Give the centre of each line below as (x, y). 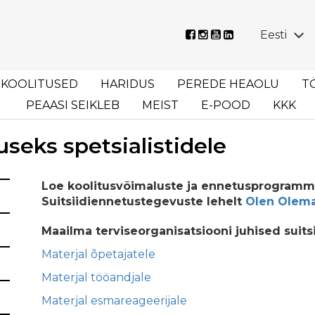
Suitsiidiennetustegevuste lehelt (143, 201)
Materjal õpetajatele (98, 254)
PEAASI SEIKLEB (73, 105)
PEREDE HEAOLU (228, 84)
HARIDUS (128, 84)
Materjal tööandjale (96, 277)
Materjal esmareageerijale (114, 301)
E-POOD (226, 105)
